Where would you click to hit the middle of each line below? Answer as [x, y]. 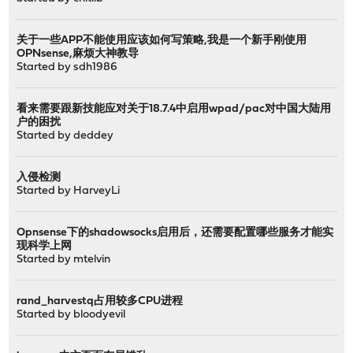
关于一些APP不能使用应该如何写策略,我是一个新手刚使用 [162, 40]
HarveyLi [97, 191]
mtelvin [92, 259]
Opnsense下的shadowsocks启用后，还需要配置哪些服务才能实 [175, 232]
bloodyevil [100, 314]
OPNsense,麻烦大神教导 [78, 54]
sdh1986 [96, 67]
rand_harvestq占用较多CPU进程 [100, 301]
